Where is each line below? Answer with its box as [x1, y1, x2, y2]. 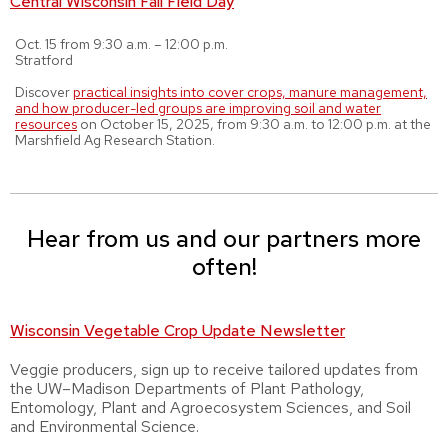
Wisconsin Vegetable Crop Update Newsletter [10, 320, 345, 341]
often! [191, 251, 257, 282]
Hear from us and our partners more [27, 223, 421, 254]
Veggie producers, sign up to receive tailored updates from [10, 359, 418, 380]
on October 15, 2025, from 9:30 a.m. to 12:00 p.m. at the [77, 115, 431, 133]
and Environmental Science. [10, 416, 203, 437]
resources [15, 115, 77, 133]
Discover [15, 83, 73, 101]
